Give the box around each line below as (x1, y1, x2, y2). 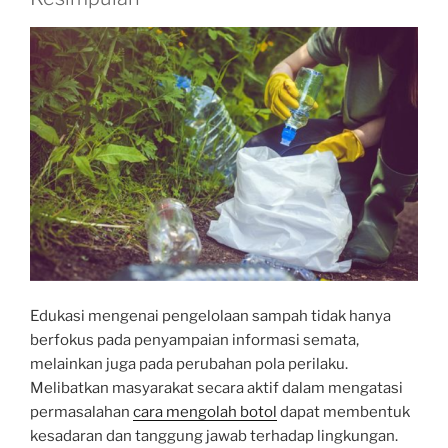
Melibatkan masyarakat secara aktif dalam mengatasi (30, 378, 403, 397)
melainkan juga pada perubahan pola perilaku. (30, 354, 348, 373)
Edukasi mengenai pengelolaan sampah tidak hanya (30, 306, 391, 325)
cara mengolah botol (133, 402, 277, 421)
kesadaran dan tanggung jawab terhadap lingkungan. (30, 426, 398, 445)
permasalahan (30, 402, 133, 421)
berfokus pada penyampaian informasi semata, (30, 330, 359, 349)
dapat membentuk (277, 402, 410, 421)
